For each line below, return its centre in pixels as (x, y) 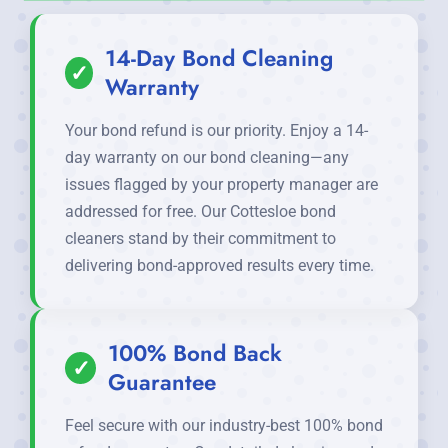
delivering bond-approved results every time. (219, 266)
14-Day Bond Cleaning (218, 58)
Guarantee (162, 382)
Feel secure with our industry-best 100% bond (224, 426)
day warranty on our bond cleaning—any (207, 158)
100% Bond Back (195, 353)
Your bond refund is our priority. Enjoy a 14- (216, 131)
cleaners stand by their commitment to (200, 239)
